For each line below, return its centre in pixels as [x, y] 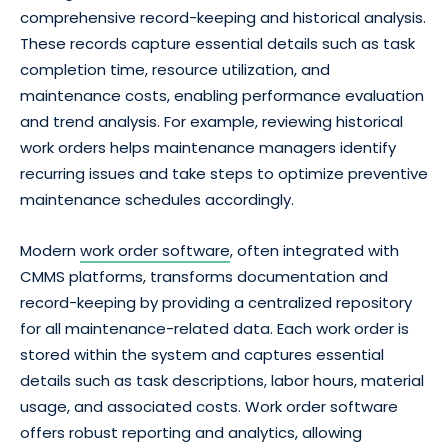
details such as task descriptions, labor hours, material [222, 380]
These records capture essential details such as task [217, 43]
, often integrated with [314, 250]
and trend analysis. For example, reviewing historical [211, 121]
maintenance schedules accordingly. [157, 199]
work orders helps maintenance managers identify [208, 147]
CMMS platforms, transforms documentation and [204, 276]
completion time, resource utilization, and [175, 69]
